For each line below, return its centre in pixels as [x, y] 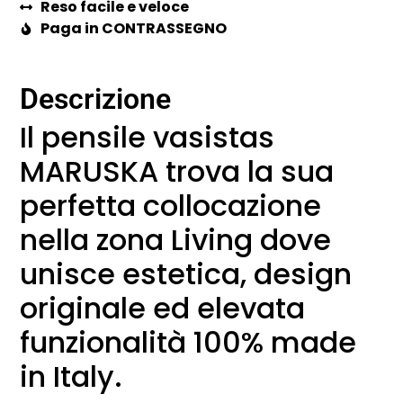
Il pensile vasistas [148, 138]
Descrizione [96, 99]
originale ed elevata [163, 309]
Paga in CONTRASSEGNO [133, 29]
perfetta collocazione [171, 206]
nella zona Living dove [176, 240]
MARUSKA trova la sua [177, 172]
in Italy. [72, 377]
